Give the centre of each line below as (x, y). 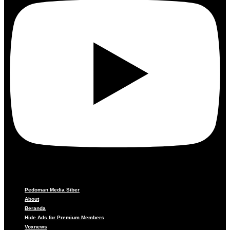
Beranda (35, 208)
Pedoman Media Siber (52, 190)
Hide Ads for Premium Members (64, 218)
